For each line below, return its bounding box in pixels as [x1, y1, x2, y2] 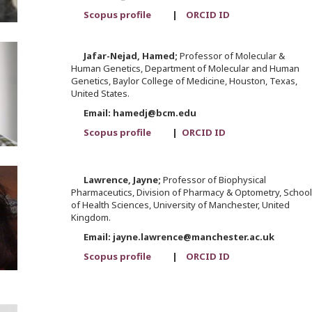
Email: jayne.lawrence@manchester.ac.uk [70, 231, 274, 244]
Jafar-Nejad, [83, 49, 142, 63]
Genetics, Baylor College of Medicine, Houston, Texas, [70, 75, 297, 88]
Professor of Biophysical [162, 173, 266, 187]
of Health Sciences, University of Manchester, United [70, 198, 290, 212]
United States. [70, 87, 130, 100]
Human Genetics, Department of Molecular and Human [70, 62, 299, 75]
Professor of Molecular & [179, 49, 285, 63]
